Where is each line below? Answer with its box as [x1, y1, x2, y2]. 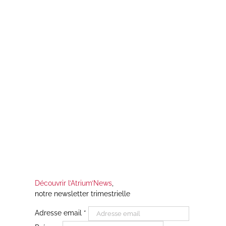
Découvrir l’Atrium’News [34, 179, 112, 187]
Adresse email [34, 208, 84, 217]
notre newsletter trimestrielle [34, 189, 130, 198]
